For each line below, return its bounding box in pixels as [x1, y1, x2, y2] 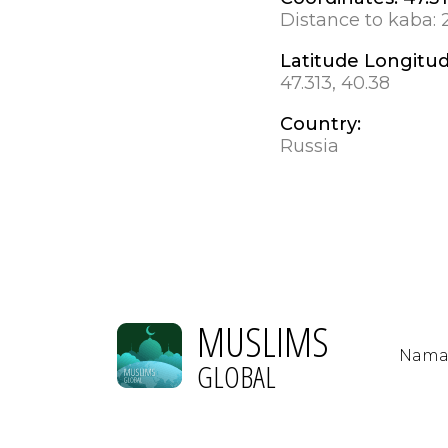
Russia [279, 134, 339, 157]
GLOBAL [197, 355, 276, 397]
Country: [279, 112, 361, 135]
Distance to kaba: [279, 8, 441, 31]
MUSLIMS [197, 312, 329, 369]
